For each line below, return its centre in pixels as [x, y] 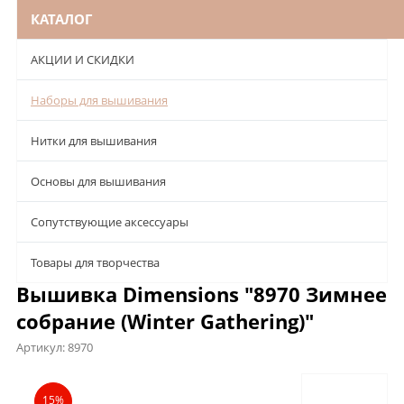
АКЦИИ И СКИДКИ [83, 60]
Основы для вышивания [98, 182]
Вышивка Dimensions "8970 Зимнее [202, 294]
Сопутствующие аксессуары [110, 222]
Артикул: [42, 348]
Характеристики [159, 379]
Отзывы [258, 379]
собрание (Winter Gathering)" [165, 321]
